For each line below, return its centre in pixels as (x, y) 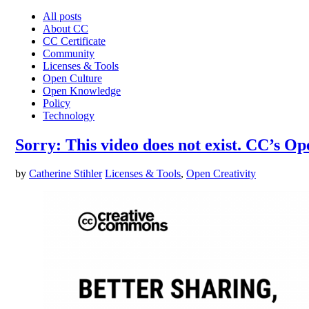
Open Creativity (221, 174)
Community (69, 53)
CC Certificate (74, 41)
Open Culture (72, 78)
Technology (69, 115)
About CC (66, 28)
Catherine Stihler (66, 174)
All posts (62, 16)
